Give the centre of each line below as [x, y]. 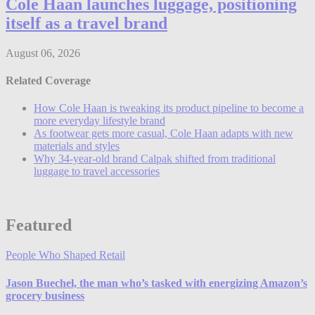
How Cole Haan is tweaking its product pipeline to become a [169, 108]
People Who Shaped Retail [65, 255]
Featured [39, 225]
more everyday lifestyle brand [99, 121]
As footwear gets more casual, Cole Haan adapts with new [163, 134]
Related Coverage [48, 81]
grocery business [45, 295]
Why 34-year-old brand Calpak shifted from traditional [155, 159]
